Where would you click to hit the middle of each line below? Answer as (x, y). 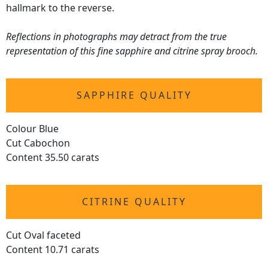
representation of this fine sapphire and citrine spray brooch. (132, 51)
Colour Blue (32, 129)
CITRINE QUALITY (134, 202)
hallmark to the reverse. (60, 8)
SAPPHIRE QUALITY (134, 95)
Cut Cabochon (38, 143)
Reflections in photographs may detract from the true (116, 37)
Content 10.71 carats (53, 250)
